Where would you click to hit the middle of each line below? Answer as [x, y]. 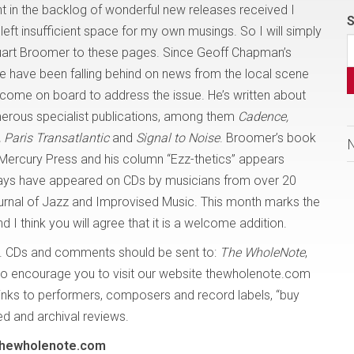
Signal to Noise [178, 138]
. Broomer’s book [268, 138]
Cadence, [263, 117]
